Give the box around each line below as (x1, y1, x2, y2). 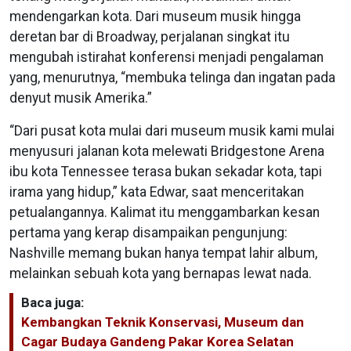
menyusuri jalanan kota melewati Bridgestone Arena (9, 143, 324, 159)
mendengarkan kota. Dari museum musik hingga (9, 8, 301, 24)
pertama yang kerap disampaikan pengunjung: (9, 224, 288, 241)
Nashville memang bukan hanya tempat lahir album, (9, 244, 317, 261)
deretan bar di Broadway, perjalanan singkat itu (9, 28, 290, 45)
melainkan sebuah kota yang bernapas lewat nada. (9, 265, 312, 281)
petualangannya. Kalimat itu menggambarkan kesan (9, 204, 320, 220)
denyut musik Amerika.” (9, 89, 152, 106)
